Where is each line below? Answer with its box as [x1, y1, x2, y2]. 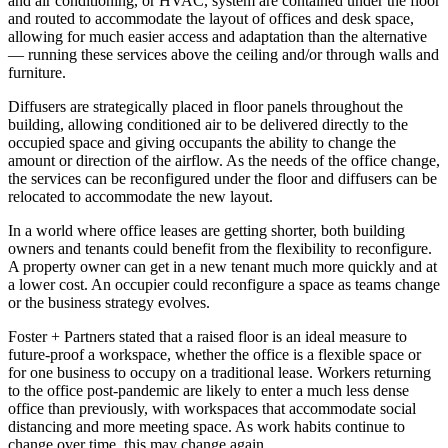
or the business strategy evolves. [8, 294, 210, 312]
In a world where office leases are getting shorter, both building [8, 222, 405, 240]
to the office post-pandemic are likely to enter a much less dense [8, 382, 409, 400]
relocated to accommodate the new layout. [8, 188, 273, 206]
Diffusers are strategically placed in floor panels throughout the [8, 98, 403, 116]
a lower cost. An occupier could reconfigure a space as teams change [8, 276, 440, 294]
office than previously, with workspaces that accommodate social [8, 400, 416, 418]
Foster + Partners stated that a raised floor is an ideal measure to [8, 328, 407, 346]
